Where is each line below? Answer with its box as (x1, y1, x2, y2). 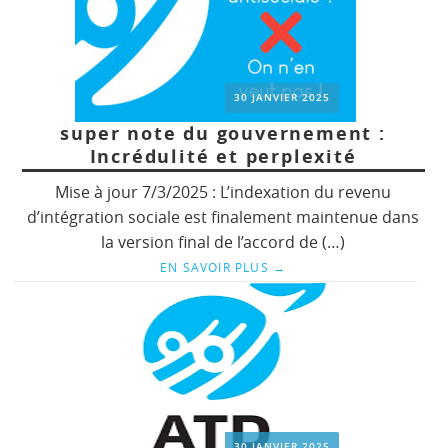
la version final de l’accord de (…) (101, 230, 346, 253)
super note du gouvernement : (60, 120, 386, 146)
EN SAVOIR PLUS (159, 258, 273, 275)
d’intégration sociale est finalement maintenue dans (27, 205, 420, 228)
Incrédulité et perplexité (89, 143, 357, 169)
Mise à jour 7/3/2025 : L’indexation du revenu (55, 180, 392, 203)
